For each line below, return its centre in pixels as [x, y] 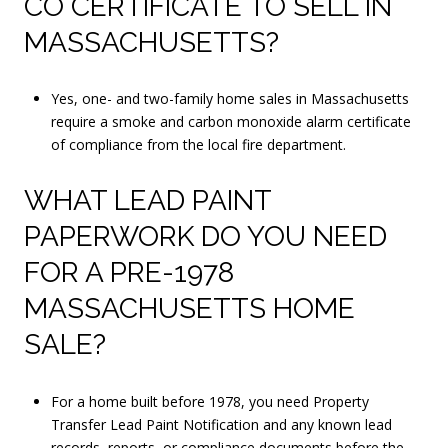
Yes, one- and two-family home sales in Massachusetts [229, 99]
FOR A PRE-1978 [129, 272]
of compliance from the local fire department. [198, 145]
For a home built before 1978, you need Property [209, 401]
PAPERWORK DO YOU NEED [205, 236]
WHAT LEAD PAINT [147, 200]
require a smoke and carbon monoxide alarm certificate [230, 122]
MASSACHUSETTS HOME [189, 308]
